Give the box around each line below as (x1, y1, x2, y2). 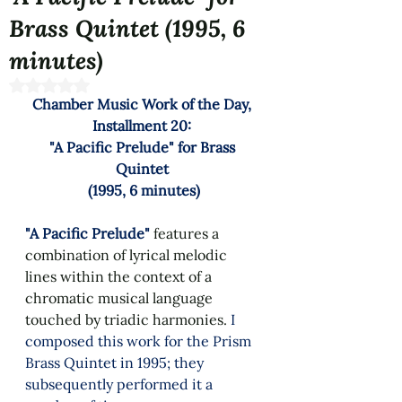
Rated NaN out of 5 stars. (48, 76, 193, 92)
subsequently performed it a (25, 375, 216, 393)
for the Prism (164, 332, 255, 350)
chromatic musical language (25, 289, 216, 307)
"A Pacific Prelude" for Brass (48, 138, 239, 156)
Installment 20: (92, 117, 195, 135)
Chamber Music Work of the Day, (32, 95, 255, 113)
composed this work (25, 332, 161, 350)
